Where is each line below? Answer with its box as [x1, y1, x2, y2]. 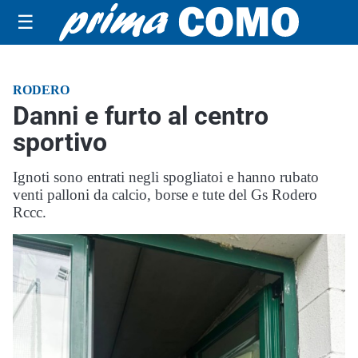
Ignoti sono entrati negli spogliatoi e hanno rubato [13, 169, 319, 185]
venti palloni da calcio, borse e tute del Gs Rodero [13, 186, 317, 203]
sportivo [13, 127, 107, 157]
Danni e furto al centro [13, 101, 268, 131]
